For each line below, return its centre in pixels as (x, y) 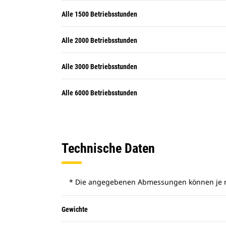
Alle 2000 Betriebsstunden (99, 40)
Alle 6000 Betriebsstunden (99, 93)
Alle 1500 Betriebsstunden (99, 14)
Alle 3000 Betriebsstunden (99, 67)
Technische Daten (108, 148)
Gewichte (75, 209)
